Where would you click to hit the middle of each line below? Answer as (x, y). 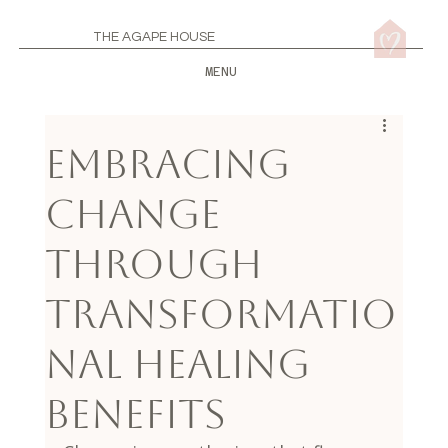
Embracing (167, 163)
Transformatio (220, 313)
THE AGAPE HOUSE (154, 37)
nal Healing (177, 363)
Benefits (135, 413)
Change (132, 213)
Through (153, 263)
